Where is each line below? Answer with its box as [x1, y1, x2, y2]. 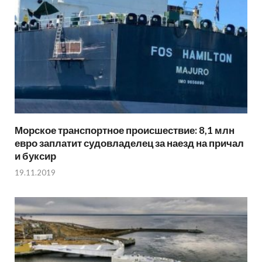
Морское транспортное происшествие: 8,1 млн [15, 123, 235, 136]
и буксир [15, 149, 56, 162]
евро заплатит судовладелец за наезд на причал [15, 136, 244, 149]
